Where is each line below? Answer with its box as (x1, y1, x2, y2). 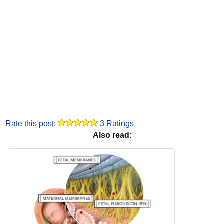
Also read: (92, 131, 132, 140)
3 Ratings (98, 119, 134, 128)
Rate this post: (5, 119, 58, 128)
